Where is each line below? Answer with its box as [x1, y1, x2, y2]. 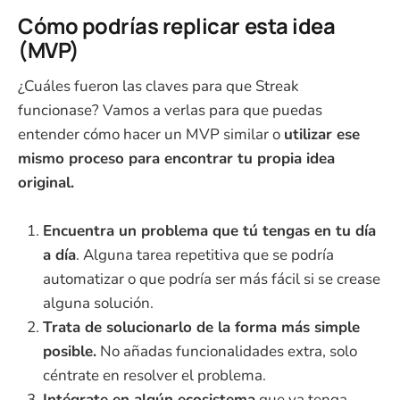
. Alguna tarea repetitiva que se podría [76, 245, 334, 266]
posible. [43, 341, 96, 362]
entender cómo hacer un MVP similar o [18, 124, 284, 146]
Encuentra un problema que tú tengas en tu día [43, 221, 376, 242]
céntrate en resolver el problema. [43, 365, 266, 387]
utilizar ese [284, 124, 360, 146]
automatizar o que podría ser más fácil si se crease [43, 269, 380, 290]
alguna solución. [43, 293, 154, 314]
